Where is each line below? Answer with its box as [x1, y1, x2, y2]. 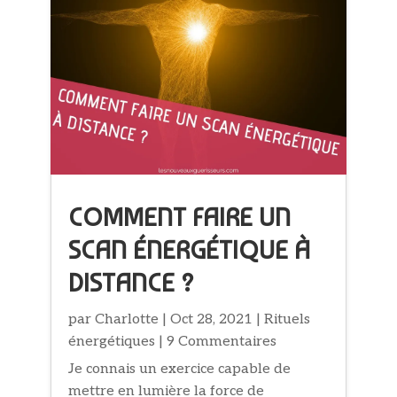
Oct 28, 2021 [170, 311, 253, 329]
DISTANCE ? [68, 268, 195, 299]
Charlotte [95, 311, 160, 329]
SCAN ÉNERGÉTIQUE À [68, 235, 311, 266]
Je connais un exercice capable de [68, 361, 292, 378]
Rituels [264, 311, 311, 329]
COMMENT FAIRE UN [68, 202, 292, 233]
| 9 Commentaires [155, 333, 277, 351]
